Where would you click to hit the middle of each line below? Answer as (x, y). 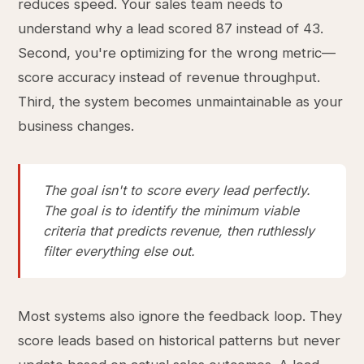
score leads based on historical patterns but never (180, 340)
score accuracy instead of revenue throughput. (169, 77)
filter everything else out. (119, 251)
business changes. (76, 126)
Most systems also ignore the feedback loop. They (180, 316)
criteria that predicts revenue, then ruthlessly (179, 231)
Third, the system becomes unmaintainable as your (181, 102)
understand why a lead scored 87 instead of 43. (171, 28)
